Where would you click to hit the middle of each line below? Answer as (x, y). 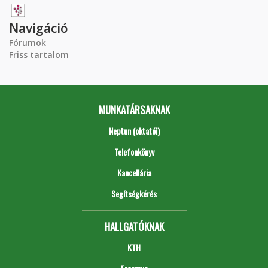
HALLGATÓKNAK (134, 226)
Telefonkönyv (134, 151)
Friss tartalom (39, 54)
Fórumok (28, 42)
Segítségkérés (134, 193)
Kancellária (134, 172)
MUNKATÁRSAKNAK (134, 109)
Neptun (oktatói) (134, 130)
